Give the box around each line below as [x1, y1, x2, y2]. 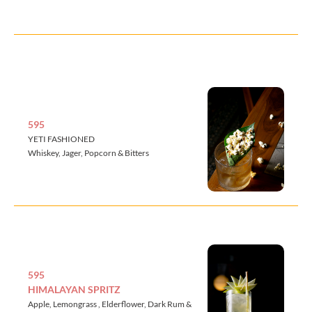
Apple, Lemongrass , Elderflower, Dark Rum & [28, 298, 192, 309]
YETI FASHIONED [28, 134, 95, 145]
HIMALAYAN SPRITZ [28, 283, 120, 295]
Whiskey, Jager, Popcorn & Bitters [28, 148, 149, 159]
